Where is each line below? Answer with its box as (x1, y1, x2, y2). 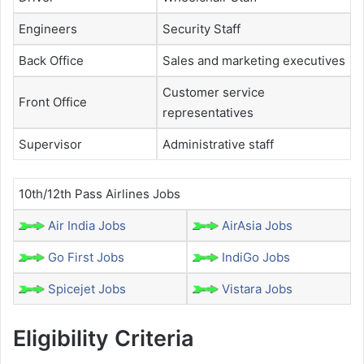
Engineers (19, 20, 77, 37)
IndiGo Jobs (222, 249, 290, 266)
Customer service (162, 84, 265, 100)
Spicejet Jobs (48, 281, 126, 297)
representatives (162, 104, 253, 120)
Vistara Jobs (222, 281, 292, 297)
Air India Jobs (48, 218, 126, 234)
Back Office (19, 52, 84, 68)
